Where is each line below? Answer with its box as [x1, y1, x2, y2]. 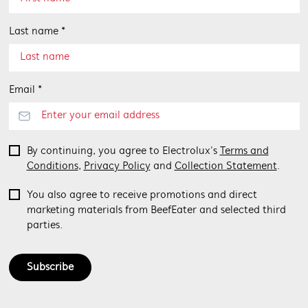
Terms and [219, 146, 269, 157]
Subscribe [26, 261, 74, 273]
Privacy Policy [83, 161, 151, 172]
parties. [26, 220, 63, 231]
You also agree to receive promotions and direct [26, 190, 257, 201]
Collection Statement [174, 161, 277, 172]
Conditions [26, 161, 78, 172]
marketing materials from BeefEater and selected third [26, 205, 286, 216]
